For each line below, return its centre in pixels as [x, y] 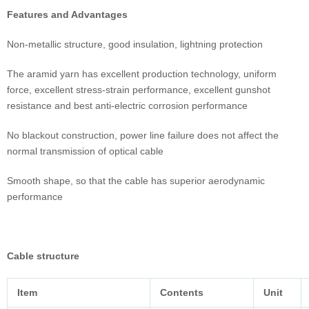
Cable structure [43, 256]
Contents [182, 293]
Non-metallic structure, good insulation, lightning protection [135, 44]
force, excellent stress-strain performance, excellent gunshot [139, 90]
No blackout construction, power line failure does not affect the [143, 136]
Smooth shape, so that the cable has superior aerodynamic [136, 181]
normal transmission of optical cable [85, 151]
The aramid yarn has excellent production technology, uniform [142, 74]
